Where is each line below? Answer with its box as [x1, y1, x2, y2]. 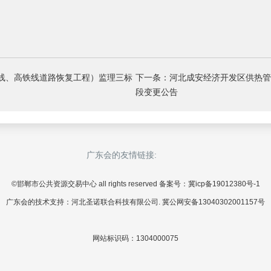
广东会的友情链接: [87, 150, 157, 160]
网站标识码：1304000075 [93, 234, 178, 243]
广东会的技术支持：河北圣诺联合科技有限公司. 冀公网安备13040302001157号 [6, 198, 265, 206]
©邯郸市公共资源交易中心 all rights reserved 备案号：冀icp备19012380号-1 [11, 180, 260, 188]
